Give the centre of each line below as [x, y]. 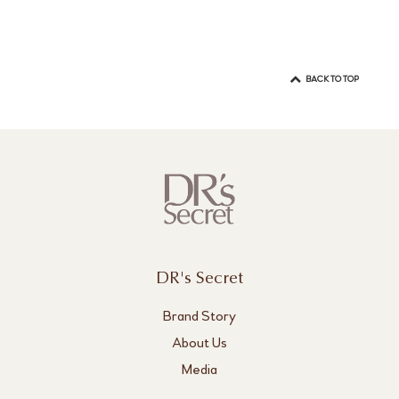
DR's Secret [199, 280]
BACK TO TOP [332, 80]
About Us [199, 343]
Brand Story [199, 316]
